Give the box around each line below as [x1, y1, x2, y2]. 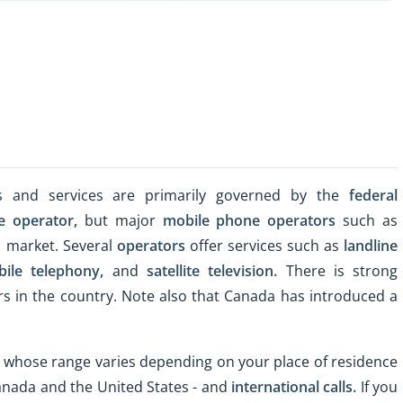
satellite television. [146, 260, 278, 281]
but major [77, 210, 163, 230]
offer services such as [184, 235, 345, 255]
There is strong [277, 260, 399, 281]
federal [349, 184, 398, 205]
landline [344, 235, 399, 255]
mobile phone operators [162, 210, 336, 230]
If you [356, 376, 399, 397]
